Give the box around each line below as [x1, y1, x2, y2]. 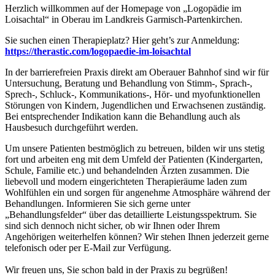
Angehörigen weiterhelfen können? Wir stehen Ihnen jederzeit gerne [5, 231, 269, 242]
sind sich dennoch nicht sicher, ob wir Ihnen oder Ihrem [5, 220, 220, 231]
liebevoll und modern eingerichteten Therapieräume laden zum [5, 176, 247, 187]
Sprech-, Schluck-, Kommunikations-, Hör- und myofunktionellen [5, 88, 260, 99]
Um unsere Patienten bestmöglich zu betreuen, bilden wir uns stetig [5, 142, 265, 153]
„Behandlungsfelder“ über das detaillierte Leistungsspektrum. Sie [5, 209, 257, 220]
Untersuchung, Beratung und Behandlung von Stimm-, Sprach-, [5, 77, 252, 88]
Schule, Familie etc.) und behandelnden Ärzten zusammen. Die [5, 165, 249, 176]
